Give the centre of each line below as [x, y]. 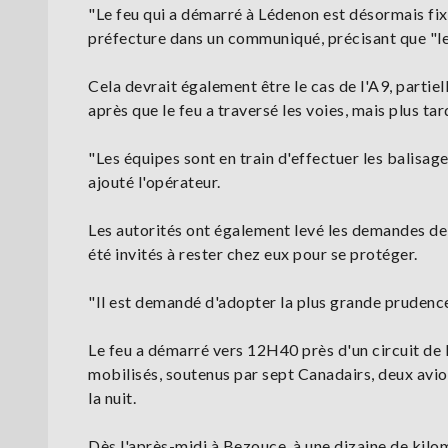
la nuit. [112, 398]
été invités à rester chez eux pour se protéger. [253, 254]
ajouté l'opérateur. [156, 182]
